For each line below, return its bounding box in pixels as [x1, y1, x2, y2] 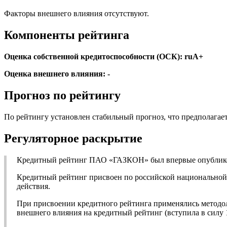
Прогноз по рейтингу [4, 88, 121, 102]
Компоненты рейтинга [4, 28, 129, 42]
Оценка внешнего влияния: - [4, 69, 110, 78]
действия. [17, 181, 50, 191]
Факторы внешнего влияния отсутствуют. [4, 9, 149, 18]
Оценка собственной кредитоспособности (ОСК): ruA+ [4, 52, 203, 61]
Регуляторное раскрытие [4, 131, 142, 145]
